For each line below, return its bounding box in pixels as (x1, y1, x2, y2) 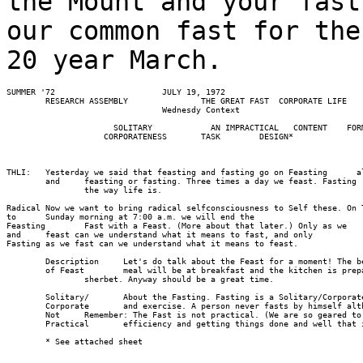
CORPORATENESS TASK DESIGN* (6, 132, 293, 141)
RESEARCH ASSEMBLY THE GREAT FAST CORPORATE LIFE (6, 96, 347, 105)
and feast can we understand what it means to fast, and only (6, 230, 313, 239)
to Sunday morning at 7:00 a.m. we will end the (6, 212, 254, 221)
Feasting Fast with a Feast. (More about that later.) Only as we (6, 221, 352, 230)
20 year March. (6, 45, 222, 75)
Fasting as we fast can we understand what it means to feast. (6, 239, 298, 248)
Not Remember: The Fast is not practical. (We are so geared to (6, 310, 361, 319)
